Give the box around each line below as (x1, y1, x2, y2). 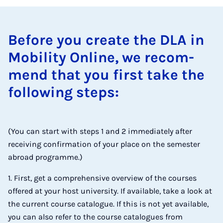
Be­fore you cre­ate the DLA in (8, 31, 204, 48)
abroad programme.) (8, 152, 83, 162)
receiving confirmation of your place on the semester (8, 139, 200, 149)
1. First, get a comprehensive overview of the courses (8, 173, 197, 183)
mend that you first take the (8, 66, 205, 83)
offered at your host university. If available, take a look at (8, 186, 212, 196)
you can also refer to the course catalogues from (8, 212, 183, 222)
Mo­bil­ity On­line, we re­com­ (8, 49, 194, 66)
